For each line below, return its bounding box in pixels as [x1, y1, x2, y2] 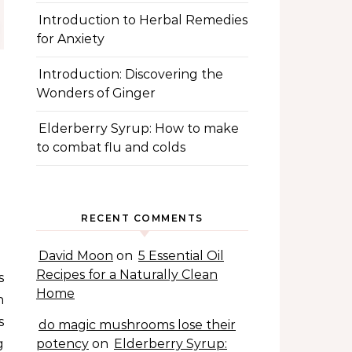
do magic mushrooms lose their [38, 317, 236, 332]
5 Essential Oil [138, 248, 224, 263]
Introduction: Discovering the [38, 67, 223, 82]
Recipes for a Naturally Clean [36, 267, 218, 282]
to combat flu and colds [36, 140, 185, 155]
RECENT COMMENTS [81, 212, 203, 224]
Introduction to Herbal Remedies [38, 13, 247, 27]
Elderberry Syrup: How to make [38, 121, 239, 136]
